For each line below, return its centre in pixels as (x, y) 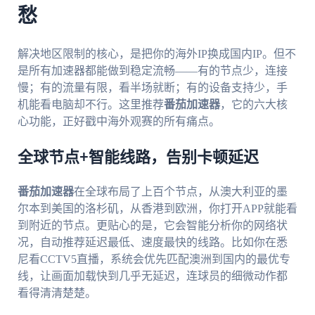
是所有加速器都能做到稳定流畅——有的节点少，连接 (152, 71)
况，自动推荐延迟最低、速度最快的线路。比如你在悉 (152, 243)
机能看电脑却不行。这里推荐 (90, 105)
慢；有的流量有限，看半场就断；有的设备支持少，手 (152, 88)
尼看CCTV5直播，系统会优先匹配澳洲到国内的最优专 (154, 259)
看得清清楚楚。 (57, 293)
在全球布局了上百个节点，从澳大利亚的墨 (180, 192)
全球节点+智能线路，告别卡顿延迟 (138, 158)
